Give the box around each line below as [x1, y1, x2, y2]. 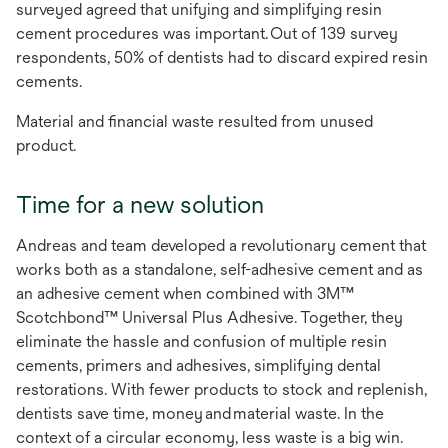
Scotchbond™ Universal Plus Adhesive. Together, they [16, 308, 403, 328]
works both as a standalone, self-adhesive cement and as [16, 260, 423, 280]
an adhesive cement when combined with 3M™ [16, 284, 354, 304]
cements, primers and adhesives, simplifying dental [16, 356, 381, 376]
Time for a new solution [16, 190, 264, 219]
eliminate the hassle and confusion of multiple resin [16, 332, 387, 352]
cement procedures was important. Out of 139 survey [16, 24, 398, 44]
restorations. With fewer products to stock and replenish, [16, 380, 427, 400]
